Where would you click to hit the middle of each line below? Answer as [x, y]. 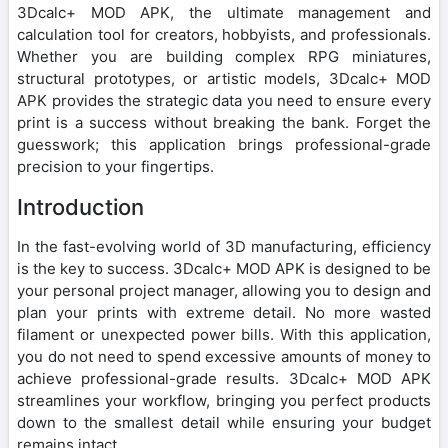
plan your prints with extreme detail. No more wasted [224, 312]
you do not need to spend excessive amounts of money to [224, 356]
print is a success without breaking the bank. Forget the [224, 122]
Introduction [80, 206]
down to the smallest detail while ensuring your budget [224, 422]
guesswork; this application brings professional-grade [224, 144]
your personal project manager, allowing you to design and [224, 290]
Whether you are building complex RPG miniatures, [224, 56]
